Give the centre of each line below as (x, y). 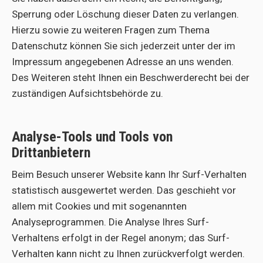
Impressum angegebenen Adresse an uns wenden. (123, 62)
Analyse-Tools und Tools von (92, 137)
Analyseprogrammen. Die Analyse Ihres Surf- (110, 222)
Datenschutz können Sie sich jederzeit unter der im (124, 46)
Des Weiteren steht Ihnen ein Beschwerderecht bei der (131, 77)
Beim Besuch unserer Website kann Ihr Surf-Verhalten (129, 174)
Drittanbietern (51, 153)
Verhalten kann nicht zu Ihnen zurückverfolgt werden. (128, 254)
